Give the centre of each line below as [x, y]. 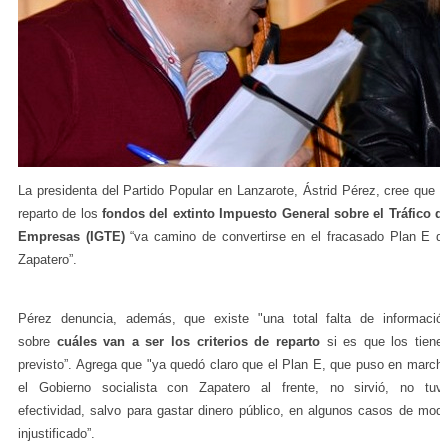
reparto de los [60, 213]
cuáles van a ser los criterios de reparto [188, 341]
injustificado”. [56, 433]
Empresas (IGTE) [71, 236]
